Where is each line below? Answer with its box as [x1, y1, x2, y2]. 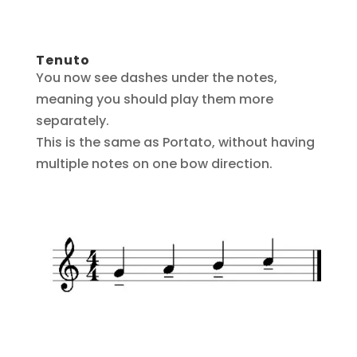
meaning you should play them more [35, 89, 273, 108]
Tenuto [35, 50, 90, 69]
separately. [35, 111, 109, 130]
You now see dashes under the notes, [35, 68, 277, 87]
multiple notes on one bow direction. [35, 154, 273, 173]
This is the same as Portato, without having [35, 132, 315, 151]
